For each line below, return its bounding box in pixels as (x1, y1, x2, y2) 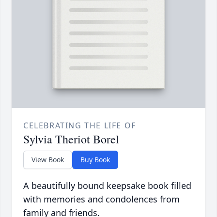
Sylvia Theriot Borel (23, 131, 119, 147)
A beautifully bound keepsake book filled (23, 179, 191, 191)
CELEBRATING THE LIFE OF (23, 120, 136, 131)
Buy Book (80, 155, 110, 164)
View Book (31, 155, 64, 164)
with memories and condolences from (23, 193, 180, 205)
